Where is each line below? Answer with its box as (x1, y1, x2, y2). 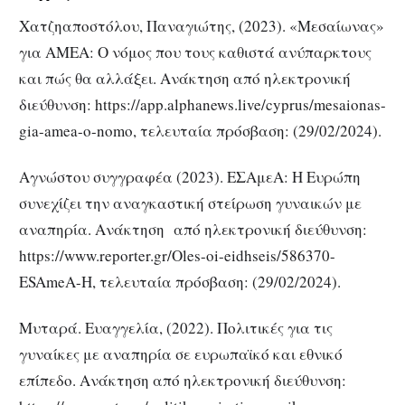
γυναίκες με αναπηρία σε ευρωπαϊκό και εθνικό (19, 343, 343, 364)
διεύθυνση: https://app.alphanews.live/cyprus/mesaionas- (19, 94, 386, 116)
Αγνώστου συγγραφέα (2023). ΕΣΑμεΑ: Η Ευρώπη (19, 166, 361, 188)
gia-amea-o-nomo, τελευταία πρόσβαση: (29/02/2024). (19, 120, 381, 142)
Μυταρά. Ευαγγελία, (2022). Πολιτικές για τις (19, 316, 333, 338)
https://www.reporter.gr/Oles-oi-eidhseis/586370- (19, 245, 335, 267)
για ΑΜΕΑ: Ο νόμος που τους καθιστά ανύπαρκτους (19, 42, 372, 63)
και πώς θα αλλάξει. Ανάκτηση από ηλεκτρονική (19, 68, 351, 89)
